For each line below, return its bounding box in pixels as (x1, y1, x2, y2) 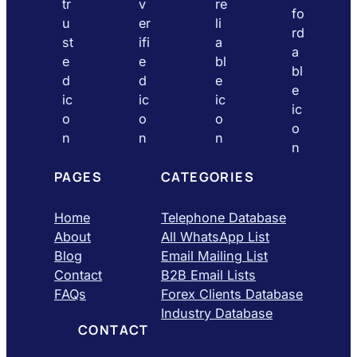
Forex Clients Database (161, 286, 303, 303)
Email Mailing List (161, 248, 268, 265)
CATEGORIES (161, 168, 254, 186)
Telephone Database (161, 210, 286, 226)
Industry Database (161, 305, 273, 322)
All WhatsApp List (161, 229, 269, 245)
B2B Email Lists (161, 267, 256, 284)
